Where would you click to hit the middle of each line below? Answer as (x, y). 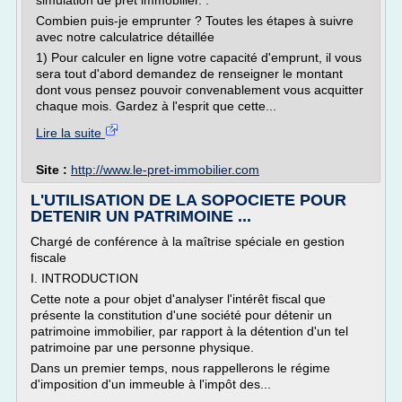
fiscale (48, 258)
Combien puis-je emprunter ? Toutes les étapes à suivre (195, 21)
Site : (53, 170)
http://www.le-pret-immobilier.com (165, 170)
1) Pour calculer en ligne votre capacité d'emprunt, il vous (199, 57)
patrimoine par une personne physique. (142, 347)
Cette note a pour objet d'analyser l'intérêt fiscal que (178, 299)
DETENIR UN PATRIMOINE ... (141, 216)
